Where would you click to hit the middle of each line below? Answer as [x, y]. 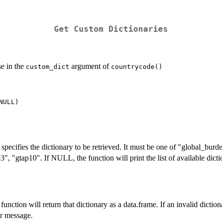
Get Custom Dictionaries [111, 29]
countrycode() [137, 66]
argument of [90, 66]
